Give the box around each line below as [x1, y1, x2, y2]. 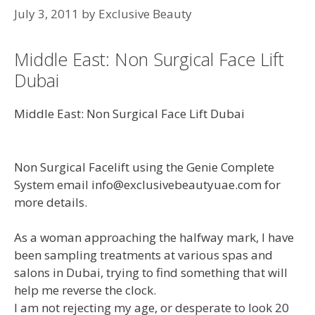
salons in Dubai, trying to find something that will [14, 264, 288, 281]
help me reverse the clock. [14, 282, 156, 298]
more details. [14, 193, 87, 210]
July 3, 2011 [14, 6, 79, 22]
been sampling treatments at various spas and [14, 247, 273, 263]
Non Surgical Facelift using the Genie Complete [14, 158, 274, 175]
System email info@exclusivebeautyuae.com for [14, 176, 281, 193]
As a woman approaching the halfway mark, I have [14, 229, 294, 245]
